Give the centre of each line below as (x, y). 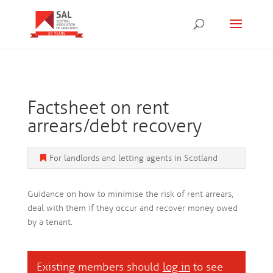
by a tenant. (50, 222)
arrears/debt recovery (114, 126)
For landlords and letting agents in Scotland (133, 158)
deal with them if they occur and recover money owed (132, 208)
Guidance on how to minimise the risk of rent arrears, (130, 194)
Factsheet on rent (98, 108)
